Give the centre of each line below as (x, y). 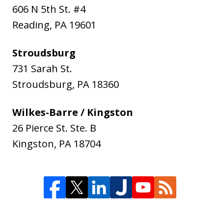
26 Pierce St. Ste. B (54, 128)
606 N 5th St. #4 (49, 9)
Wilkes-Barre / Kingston (73, 112)
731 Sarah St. (42, 68)
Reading (31, 25)
